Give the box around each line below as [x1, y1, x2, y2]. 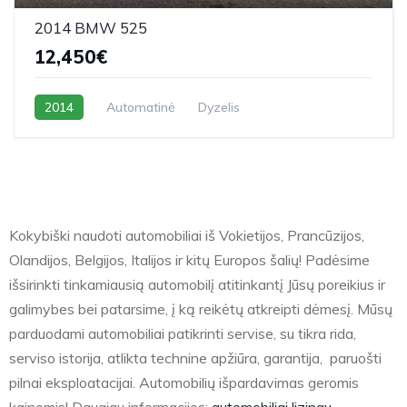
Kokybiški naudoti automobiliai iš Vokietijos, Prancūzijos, [9, 225, 364, 244]
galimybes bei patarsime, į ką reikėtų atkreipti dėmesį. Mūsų [9, 299, 392, 318]
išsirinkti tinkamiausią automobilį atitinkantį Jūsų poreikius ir [9, 274, 385, 293]
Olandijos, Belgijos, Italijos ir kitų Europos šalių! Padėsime [9, 250, 370, 269]
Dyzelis [198, 98, 240, 115]
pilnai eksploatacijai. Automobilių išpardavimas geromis [9, 372, 359, 392]
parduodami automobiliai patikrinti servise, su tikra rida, [9, 323, 356, 342]
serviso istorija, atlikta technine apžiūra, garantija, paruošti [9, 348, 382, 367]
